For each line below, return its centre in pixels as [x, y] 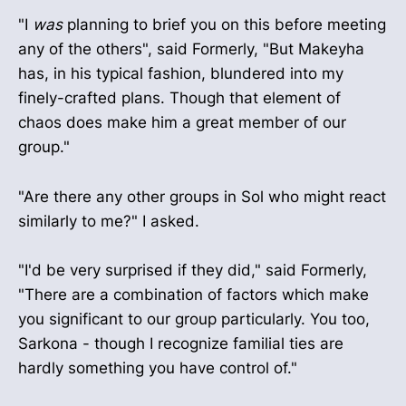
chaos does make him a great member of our [182, 123]
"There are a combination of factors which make [193, 294]
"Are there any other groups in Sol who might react [202, 196]
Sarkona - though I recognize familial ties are [181, 343]
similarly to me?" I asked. [109, 221]
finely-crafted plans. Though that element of [179, 98]
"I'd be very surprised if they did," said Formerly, [193, 270]
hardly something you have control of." [158, 367]
